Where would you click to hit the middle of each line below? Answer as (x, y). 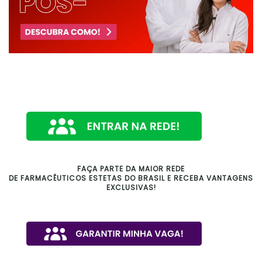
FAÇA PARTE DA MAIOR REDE (131, 169)
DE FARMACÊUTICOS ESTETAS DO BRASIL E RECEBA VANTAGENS (131, 178)
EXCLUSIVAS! (131, 188)
